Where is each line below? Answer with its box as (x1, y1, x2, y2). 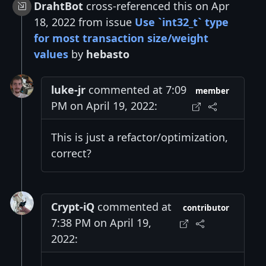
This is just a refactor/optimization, (51, 129, 228, 144)
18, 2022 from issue (34, 14, 135, 29)
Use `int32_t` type (135, 14, 229, 29)
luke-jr (51, 82, 85, 97)
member (195, 85, 230, 96)
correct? (51, 145, 91, 160)
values (34, 46, 68, 61)
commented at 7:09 (85, 82, 186, 97)
